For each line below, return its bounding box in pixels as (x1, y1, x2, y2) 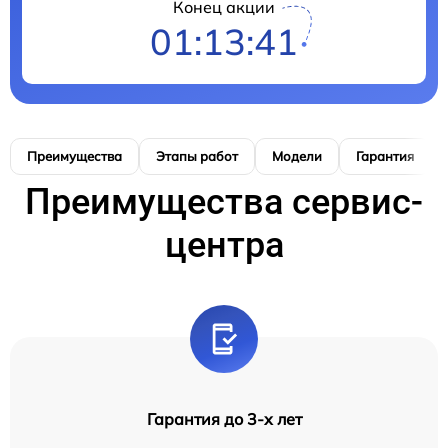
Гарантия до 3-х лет (146, 409, 302, 430)
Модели (272, 148, 322, 165)
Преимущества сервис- (25, 181, 423, 224)
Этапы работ (156, 148, 238, 165)
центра (164, 224, 284, 267)
